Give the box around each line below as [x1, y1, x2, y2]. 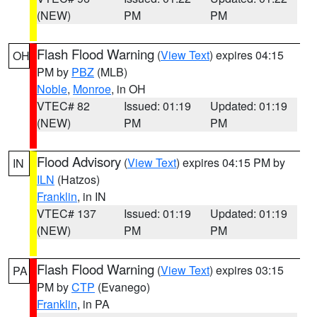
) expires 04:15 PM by [176, 154, 285, 171]
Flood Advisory [37, 152, 121, 171]
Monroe [73, 81, 111, 97]
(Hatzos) [54, 171, 100, 188]
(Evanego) [95, 279, 150, 295]
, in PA [77, 296, 110, 312]
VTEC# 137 [37, 205, 96, 221]
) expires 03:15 [209, 262, 284, 278]
